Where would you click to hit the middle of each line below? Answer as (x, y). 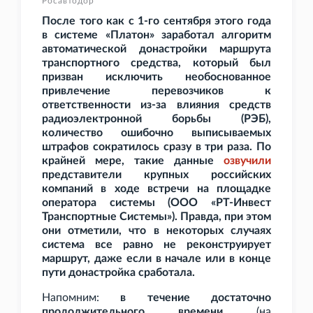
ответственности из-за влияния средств (156, 105)
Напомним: (81, 298)
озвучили (247, 161)
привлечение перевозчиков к (156, 91)
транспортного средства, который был (156, 63)
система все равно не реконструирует (156, 245)
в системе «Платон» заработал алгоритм (156, 35)
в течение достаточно (196, 298)
